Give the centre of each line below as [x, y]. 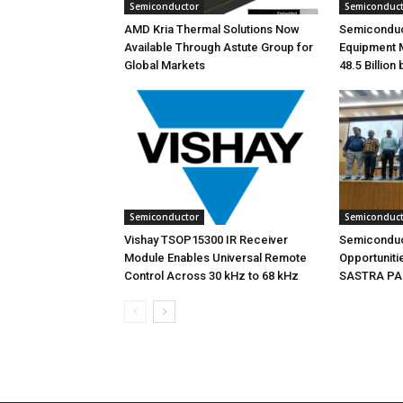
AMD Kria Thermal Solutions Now [212, 29]
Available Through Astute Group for [219, 47]
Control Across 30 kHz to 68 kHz [211, 276]
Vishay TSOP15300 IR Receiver [206, 240]
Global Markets [165, 65]
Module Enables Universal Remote [215, 258]
